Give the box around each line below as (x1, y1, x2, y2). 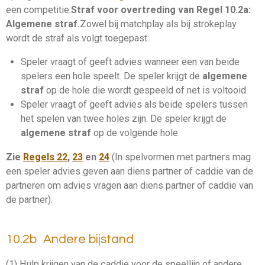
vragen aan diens (91, 179, 166, 191)
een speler (6, 165, 53, 177)
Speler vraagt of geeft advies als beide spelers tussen (20, 99, 248, 111)
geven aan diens (80, 165, 153, 177)
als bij (164, 18, 193, 30)
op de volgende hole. (91, 127, 180, 139)
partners (196, 151, 230, 163)
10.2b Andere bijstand (6, 233, 134, 246)
